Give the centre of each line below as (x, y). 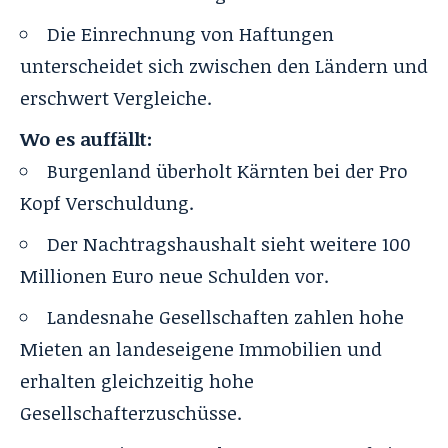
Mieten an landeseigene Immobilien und (201, 348)
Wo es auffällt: (86, 138)
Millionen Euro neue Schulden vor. (174, 275)
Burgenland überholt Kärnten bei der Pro (227, 170)
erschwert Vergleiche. (116, 97)
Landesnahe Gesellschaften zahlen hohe (225, 316)
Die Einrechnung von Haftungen (190, 33)
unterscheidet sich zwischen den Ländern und (224, 65)
